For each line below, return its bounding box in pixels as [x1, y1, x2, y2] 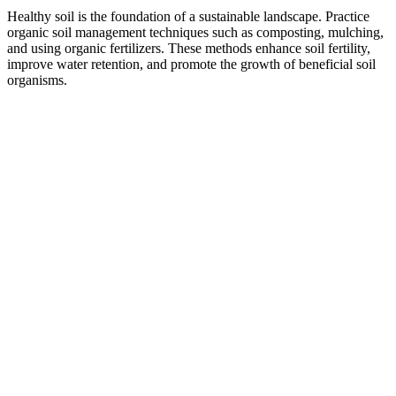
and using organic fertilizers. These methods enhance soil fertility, [7, 40, 370, 56]
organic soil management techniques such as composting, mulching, [7, 24, 384, 40]
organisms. [7, 72, 67, 88]
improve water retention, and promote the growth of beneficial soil [7, 56, 376, 72]
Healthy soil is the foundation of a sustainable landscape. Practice [7, 8, 369, 24]
